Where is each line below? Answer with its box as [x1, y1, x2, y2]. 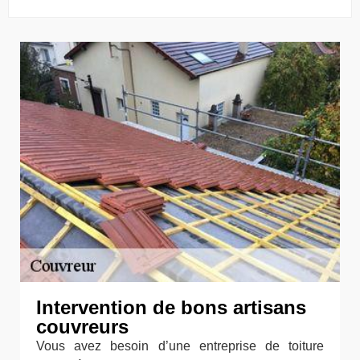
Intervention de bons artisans [36, 296, 306, 318]
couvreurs [36, 315, 129, 337]
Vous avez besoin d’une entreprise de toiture [36, 338, 324, 353]
